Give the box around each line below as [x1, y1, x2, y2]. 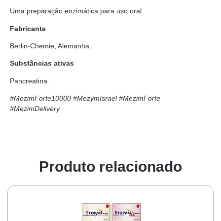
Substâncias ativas [10, 59, 74, 68]
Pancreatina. [10, 76, 49, 85]
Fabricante [10, 24, 46, 33]
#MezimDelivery [10, 105, 60, 113]
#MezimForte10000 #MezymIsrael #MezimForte [10, 94, 160, 103]
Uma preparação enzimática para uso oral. [10, 7, 144, 15]
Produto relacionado [39, 158, 182, 175]
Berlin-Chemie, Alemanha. [10, 42, 91, 50]
